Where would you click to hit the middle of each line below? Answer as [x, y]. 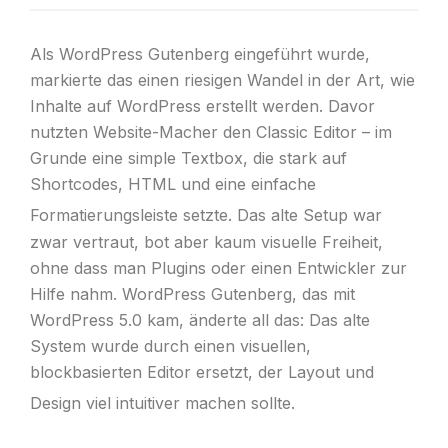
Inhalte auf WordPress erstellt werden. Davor [202, 106]
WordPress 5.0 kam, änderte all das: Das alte [199, 319]
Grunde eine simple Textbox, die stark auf [188, 158]
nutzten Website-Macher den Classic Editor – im [210, 132]
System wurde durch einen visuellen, [170, 345]
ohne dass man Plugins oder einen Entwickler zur [218, 267]
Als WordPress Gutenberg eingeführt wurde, [199, 54]
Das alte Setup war [306, 215]
